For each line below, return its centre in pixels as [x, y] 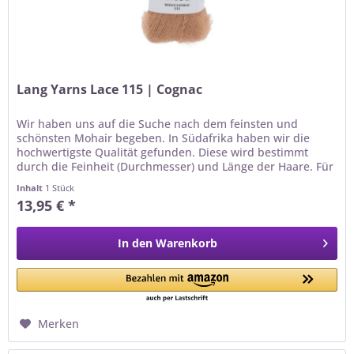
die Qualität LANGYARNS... [87, 181]
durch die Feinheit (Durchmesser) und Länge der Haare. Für [175, 167]
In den [136, 243]
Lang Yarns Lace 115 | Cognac [110, 90]
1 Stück [60, 188]
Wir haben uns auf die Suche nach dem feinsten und [158, 124]
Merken [59, 324]
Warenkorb [187, 243]
